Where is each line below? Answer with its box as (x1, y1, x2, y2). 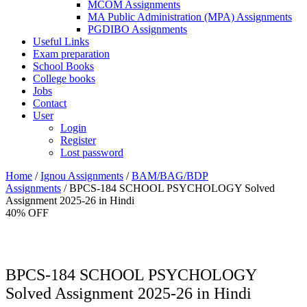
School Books (33, 60, 94, 72)
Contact (33, 97, 66, 109)
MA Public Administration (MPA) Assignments (88, 11, 292, 23)
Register (60, 134, 96, 146)
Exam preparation (33, 48, 110, 60)
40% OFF (5, 207, 49, 219)
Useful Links (33, 36, 89, 47)
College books (33, 73, 95, 84)
